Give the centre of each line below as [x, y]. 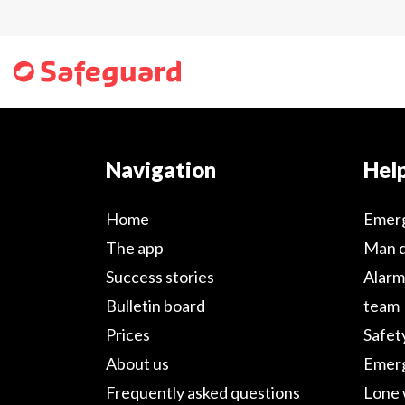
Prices [128, 334]
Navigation [161, 170]
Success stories [160, 277]
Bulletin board [155, 306]
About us [137, 363]
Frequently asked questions [203, 392]
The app [135, 248]
